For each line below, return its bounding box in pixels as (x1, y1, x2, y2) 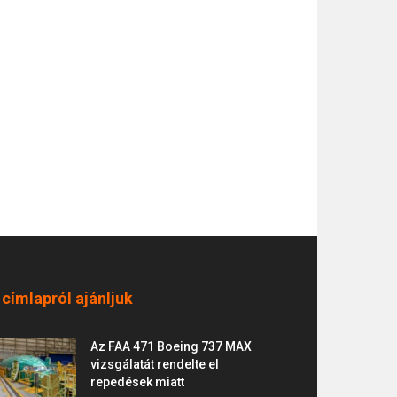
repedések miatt (90, 375, 184, 389)
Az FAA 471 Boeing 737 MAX (90, 339, 252, 354)
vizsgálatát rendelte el (90, 357, 219, 371)
